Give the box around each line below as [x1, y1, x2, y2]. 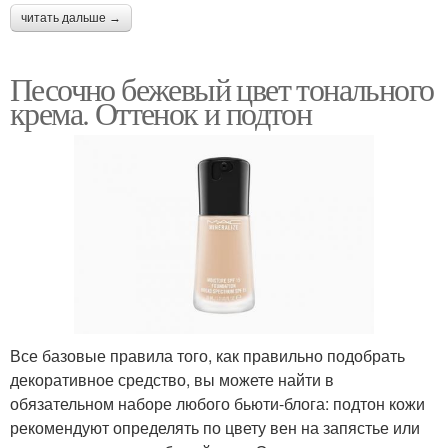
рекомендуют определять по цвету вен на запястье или [10, 416, 420, 440]
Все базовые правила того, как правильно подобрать [10, 344, 405, 368]
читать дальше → [21, 10, 121, 25]
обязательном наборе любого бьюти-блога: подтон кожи [10, 392, 425, 416]
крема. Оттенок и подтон [10, 90, 312, 134]
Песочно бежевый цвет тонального [10, 66, 434, 110]
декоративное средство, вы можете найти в [10, 368, 334, 392]
